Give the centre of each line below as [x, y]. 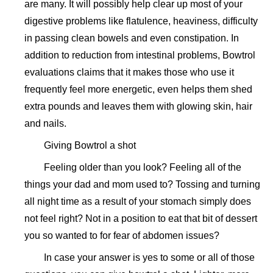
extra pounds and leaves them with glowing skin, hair [138, 106]
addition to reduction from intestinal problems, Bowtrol [140, 55]
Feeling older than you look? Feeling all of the [143, 167]
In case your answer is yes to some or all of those [149, 257]
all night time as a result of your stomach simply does [138, 201]
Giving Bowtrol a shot [90, 145]
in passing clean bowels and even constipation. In [132, 38]
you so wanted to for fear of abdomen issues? [122, 236]
